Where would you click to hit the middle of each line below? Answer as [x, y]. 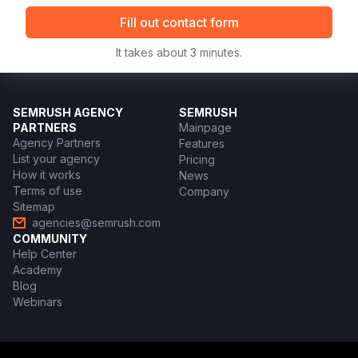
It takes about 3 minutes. [179, 52]
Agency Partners [57, 143]
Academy [38, 270]
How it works [47, 175]
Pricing [197, 159]
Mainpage [205, 127]
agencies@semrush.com [96, 223]
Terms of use [48, 191]
